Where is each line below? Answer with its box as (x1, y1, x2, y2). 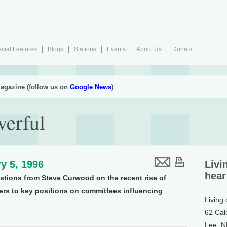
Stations (74, 46, 96, 53)
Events (107, 46, 126, 53)
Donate (172, 46, 193, 53)
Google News (70, 83, 111, 91)
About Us (136, 46, 162, 53)
